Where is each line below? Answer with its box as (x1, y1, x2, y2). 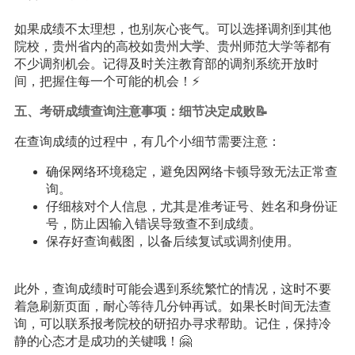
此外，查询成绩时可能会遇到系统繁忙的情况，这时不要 (13, 282, 331, 296)
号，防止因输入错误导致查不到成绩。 (45, 217, 261, 231)
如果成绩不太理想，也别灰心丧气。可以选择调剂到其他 (13, 22, 331, 36)
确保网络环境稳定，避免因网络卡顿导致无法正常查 (45, 165, 338, 178)
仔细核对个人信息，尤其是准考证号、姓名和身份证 (45, 200, 338, 213)
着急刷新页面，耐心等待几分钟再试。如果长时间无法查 (13, 300, 331, 313)
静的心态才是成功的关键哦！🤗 (13, 334, 192, 348)
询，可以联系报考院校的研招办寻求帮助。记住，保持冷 (13, 317, 331, 330)
